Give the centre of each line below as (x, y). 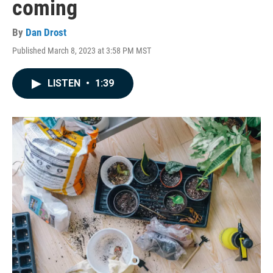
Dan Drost (46, 32)
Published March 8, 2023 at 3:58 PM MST (82, 51)
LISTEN (65, 83)
